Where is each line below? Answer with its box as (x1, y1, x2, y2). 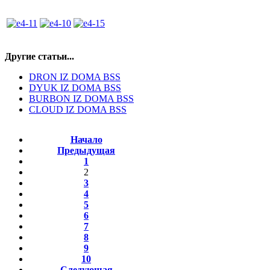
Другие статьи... (5, 51, 74, 61)
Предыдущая (57, 145, 115, 155)
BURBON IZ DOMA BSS (29, 93, 134, 104)
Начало (70, 134, 102, 145)
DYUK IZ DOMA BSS (29, 83, 121, 93)
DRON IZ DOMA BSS (29, 72, 121, 82)
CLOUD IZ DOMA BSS (29, 104, 127, 115)
